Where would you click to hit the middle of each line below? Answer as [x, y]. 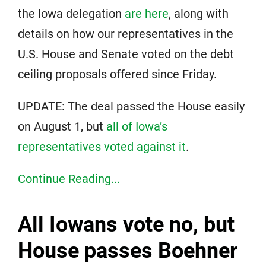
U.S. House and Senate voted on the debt [126, 54]
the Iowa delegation [71, 14]
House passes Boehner [128, 251]
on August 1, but [62, 126]
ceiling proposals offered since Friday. [117, 74]
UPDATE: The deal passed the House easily [131, 106]
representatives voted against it [102, 147]
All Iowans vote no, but [126, 224]
